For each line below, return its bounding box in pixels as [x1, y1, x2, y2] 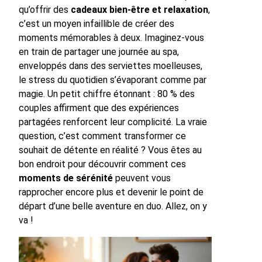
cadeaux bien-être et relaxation [71, 4, 208, 16]
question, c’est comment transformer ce [19, 130, 186, 142]
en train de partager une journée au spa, [19, 46, 179, 58]
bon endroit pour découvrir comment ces [19, 158, 186, 170]
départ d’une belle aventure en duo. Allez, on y [19, 201, 207, 212]
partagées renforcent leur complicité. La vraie [19, 116, 207, 128]
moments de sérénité [19, 173, 113, 184]
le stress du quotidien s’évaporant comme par [19, 74, 206, 86]
